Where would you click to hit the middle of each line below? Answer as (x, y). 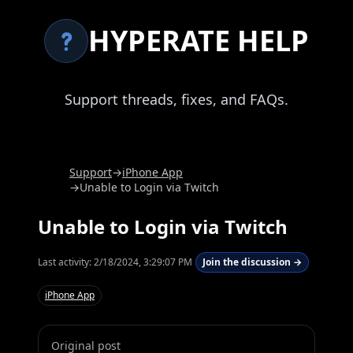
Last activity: (66, 262)
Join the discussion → (252, 262)
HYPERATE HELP (199, 41)
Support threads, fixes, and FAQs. (176, 99)
